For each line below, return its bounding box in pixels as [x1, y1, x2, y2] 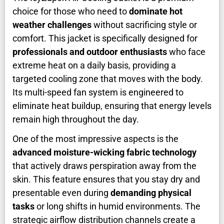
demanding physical [110, 187, 191, 198]
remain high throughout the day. [12, 114, 139, 125]
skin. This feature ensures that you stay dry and [12, 174, 200, 185]
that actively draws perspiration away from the [12, 160, 196, 171]
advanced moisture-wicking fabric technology [12, 147, 196, 158]
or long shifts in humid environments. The [34, 201, 200, 212]
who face [167, 46, 205, 57]
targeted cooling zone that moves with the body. [12, 73, 203, 84]
